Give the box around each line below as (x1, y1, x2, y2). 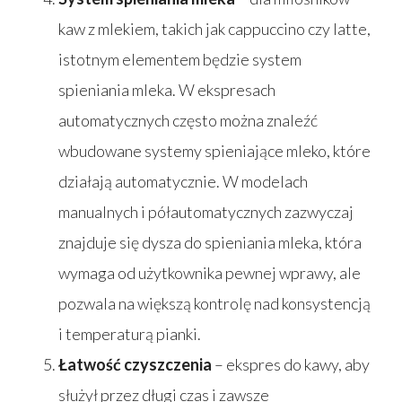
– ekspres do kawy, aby (212, 354, 370, 374)
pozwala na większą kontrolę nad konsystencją (58, 293, 371, 313)
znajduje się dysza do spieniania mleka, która (58, 232, 362, 252)
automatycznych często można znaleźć (58, 109, 318, 130)
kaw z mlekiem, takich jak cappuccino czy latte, (58, 18, 371, 39)
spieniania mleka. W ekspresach (58, 79, 275, 100)
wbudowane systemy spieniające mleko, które (58, 140, 371, 161)
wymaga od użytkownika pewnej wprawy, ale (58, 262, 361, 283)
